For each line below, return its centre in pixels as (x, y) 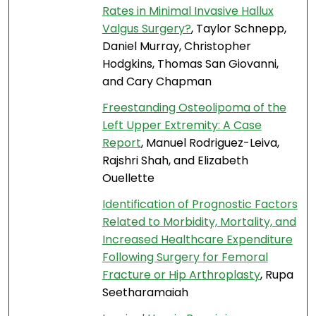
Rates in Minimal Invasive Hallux (188, 11)
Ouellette (128, 178)
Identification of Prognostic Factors (200, 205)
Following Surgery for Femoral (185, 257)
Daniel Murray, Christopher (176, 47)
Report (121, 143)
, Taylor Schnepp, (238, 29)
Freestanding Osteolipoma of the (194, 108)
